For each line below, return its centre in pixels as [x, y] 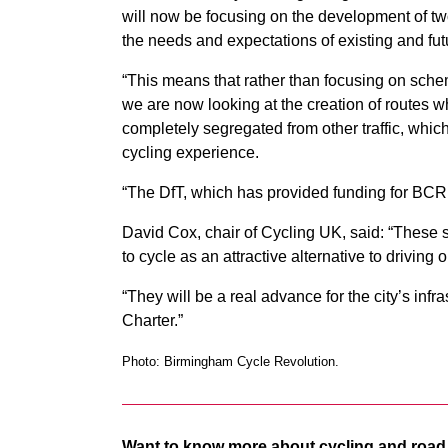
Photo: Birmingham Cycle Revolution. [230, 361]
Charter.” [152, 320]
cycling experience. [190, 152]
